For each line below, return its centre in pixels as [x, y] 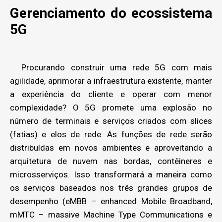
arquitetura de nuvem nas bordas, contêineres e [111, 161]
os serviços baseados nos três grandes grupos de [111, 188]
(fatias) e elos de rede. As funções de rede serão [111, 134]
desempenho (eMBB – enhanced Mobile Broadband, [111, 201]
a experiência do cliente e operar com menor [111, 94]
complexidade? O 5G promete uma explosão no [111, 108]
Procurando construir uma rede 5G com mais [111, 67]
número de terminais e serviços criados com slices [111, 121]
